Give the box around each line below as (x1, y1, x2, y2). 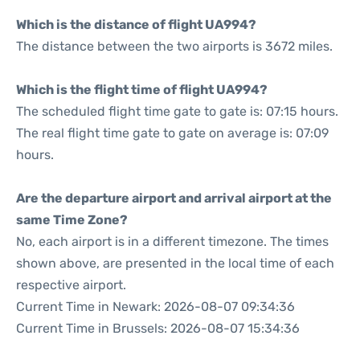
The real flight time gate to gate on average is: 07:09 (16, 125, 329, 141)
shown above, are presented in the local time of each (16, 256, 334, 271)
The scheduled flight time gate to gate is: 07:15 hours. (16, 104, 338, 119)
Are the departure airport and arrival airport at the (16, 190, 332, 206)
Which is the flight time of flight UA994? (16, 82, 268, 97)
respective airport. (16, 277, 126, 292)
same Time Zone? (16, 212, 128, 227)
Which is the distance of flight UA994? (16, 17, 256, 32)
